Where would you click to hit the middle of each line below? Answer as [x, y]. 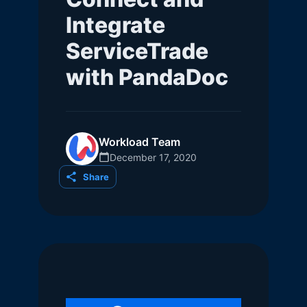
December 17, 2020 [153, 157]
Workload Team [139, 142]
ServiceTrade [137, 51]
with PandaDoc [147, 77]
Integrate [115, 25]
